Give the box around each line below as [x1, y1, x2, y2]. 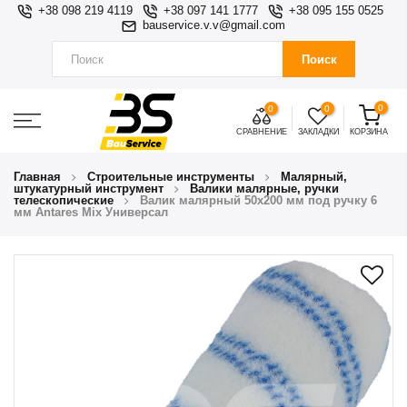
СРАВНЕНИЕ [235, 127, 287, 136]
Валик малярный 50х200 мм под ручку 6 [140, 194, 377, 207]
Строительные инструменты [87, 170, 254, 184]
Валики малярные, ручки [190, 182, 339, 195]
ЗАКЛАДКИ [297, 127, 339, 136]
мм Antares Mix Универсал [14, 205, 168, 219]
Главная [14, 170, 61, 184]
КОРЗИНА [349, 127, 388, 136]
